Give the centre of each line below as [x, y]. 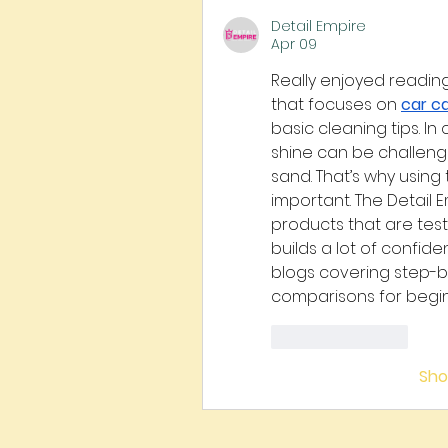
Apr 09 [294, 44]
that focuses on [336, 104]
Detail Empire [318, 26]
